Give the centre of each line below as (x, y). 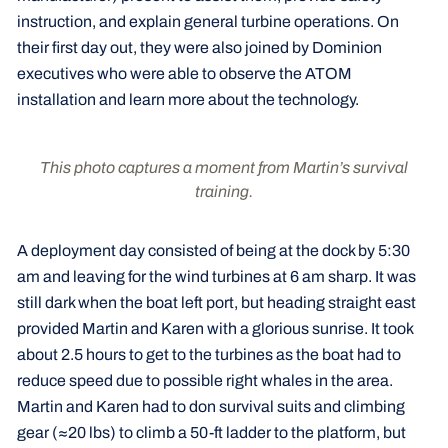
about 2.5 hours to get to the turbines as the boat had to (208, 355)
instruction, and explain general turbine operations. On (207, 21)
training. (224, 192)
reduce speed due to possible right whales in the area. (204, 381)
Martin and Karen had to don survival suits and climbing (210, 407)
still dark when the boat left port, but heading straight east (216, 303)
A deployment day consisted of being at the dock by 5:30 (213, 251)
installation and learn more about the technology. (187, 99)
